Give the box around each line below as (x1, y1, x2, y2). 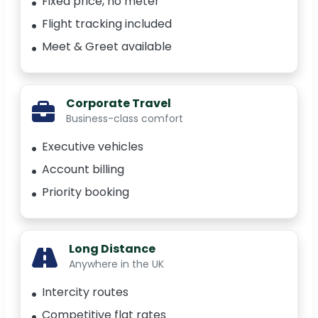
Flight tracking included (42, 16, 172, 33)
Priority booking (42, 184, 129, 201)
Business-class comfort (66, 111, 183, 126)
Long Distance (69, 241, 155, 258)
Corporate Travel (66, 95, 171, 112)
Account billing (42, 161, 124, 178)
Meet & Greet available (42, 38, 172, 55)
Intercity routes (42, 284, 128, 301)
